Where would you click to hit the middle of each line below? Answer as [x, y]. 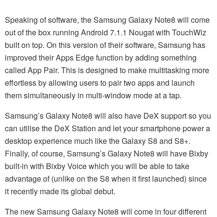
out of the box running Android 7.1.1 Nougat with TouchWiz [106, 32]
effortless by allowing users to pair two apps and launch [100, 83]
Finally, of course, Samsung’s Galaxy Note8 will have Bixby [107, 154]
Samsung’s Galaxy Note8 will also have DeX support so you [108, 116]
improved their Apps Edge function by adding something [101, 58]
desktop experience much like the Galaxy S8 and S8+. [98, 141]
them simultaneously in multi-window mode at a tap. [93, 95]
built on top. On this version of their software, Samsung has [105, 45]
